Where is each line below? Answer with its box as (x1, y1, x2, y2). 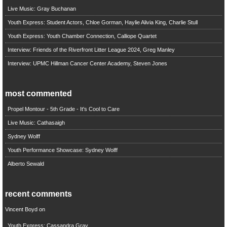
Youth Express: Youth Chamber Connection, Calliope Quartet (7, 32, 157, 39)
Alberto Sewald (7, 160, 44, 167)
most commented (5, 89, 72, 98)
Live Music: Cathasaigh (7, 119, 65, 126)
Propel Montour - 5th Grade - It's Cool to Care (7, 105, 120, 112)
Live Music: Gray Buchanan (7, 5, 76, 12)
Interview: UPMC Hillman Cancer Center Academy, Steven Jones (7, 60, 167, 66)
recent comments (5, 189, 72, 198)
